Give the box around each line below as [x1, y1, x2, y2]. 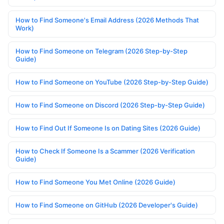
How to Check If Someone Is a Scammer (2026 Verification [15, 147, 195, 155]
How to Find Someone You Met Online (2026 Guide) [15, 178, 175, 186]
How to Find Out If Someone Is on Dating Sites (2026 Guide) [15, 124, 200, 132]
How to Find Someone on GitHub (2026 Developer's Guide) [15, 201, 198, 209]
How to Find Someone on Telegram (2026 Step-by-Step [15, 47, 187, 55]
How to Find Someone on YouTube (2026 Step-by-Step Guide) [15, 78, 208, 86]
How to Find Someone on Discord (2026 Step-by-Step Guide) [15, 101, 205, 109]
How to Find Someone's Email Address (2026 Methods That [15, 16, 199, 24]
